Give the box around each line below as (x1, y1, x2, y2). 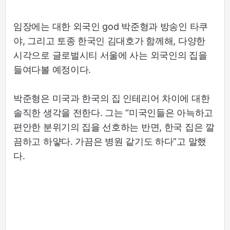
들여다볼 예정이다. (13, 64, 91, 75)
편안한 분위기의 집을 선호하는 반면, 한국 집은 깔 (13, 121, 215, 132)
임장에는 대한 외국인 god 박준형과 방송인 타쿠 (13, 21, 208, 32)
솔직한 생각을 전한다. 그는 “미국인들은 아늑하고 (13, 107, 213, 118)
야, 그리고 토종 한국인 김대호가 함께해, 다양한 (13, 35, 205, 46)
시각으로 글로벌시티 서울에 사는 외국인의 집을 (13, 49, 207, 61)
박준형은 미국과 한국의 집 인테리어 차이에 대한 (13, 92, 210, 104)
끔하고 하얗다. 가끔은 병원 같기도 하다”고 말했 (13, 136, 206, 147)
